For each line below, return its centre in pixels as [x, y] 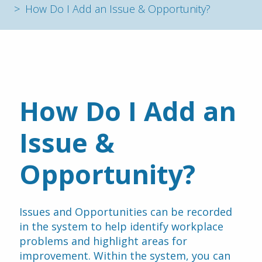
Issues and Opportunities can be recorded [126, 212]
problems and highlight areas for [103, 241]
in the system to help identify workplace [121, 226]
